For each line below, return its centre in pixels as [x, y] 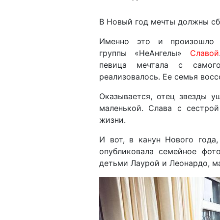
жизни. [112, 120]
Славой [204, 53]
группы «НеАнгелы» [145, 53]
